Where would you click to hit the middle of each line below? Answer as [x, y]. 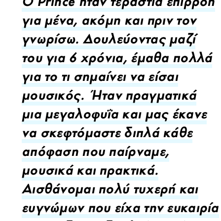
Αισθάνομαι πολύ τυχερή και [110, 192]
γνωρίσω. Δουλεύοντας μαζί [109, 42]
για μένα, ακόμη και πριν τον [109, 23]
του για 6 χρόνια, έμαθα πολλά [117, 60]
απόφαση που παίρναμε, [96, 154]
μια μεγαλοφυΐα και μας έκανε [114, 117]
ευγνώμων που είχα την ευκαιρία [120, 210]
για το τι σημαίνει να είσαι [100, 79]
